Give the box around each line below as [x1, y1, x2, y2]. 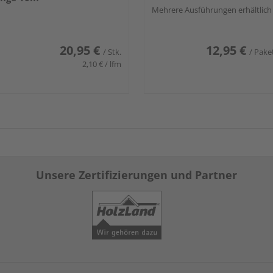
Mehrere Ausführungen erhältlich [152, 4, 272, 16]
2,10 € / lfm [82, 58, 121, 70]
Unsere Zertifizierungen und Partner [36, 168, 237, 183]
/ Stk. [103, 46, 121, 58]
